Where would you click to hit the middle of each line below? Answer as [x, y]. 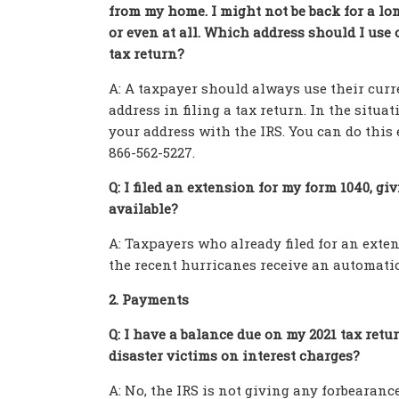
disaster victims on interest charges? [234, 355]
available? [143, 208]
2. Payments [149, 299]
